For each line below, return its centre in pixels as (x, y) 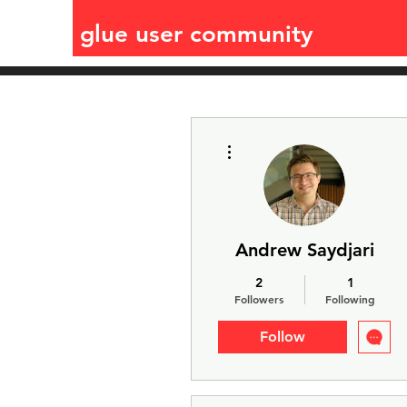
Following (350, 299)
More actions (266, 139)
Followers (258, 299)
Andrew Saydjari (304, 250)
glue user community (197, 34)
